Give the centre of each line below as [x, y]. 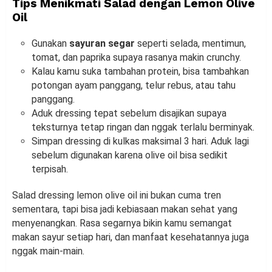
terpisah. [50, 169]
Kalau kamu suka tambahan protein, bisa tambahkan [140, 71]
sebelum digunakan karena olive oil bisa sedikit [130, 155]
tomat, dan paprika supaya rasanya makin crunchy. [136, 57]
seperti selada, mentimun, [190, 43]
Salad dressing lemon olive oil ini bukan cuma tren [117, 195]
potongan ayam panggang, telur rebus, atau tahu [134, 85]
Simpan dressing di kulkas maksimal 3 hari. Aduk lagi [140, 141]
